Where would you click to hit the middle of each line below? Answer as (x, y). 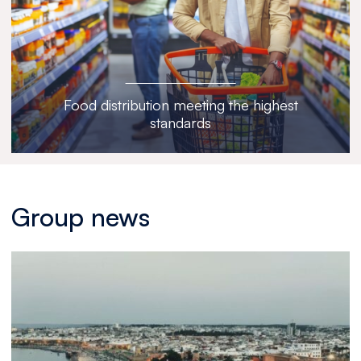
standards (180, 123)
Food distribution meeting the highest (180, 105)
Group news (80, 217)
